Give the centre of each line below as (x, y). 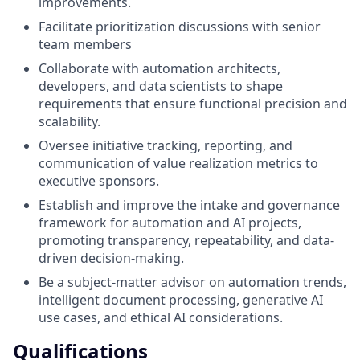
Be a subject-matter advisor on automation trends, (192, 282)
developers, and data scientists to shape (161, 86)
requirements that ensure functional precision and (193, 103)
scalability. (70, 121)
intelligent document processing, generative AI (181, 299)
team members (85, 44)
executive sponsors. (99, 180)
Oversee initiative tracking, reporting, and (166, 145)
